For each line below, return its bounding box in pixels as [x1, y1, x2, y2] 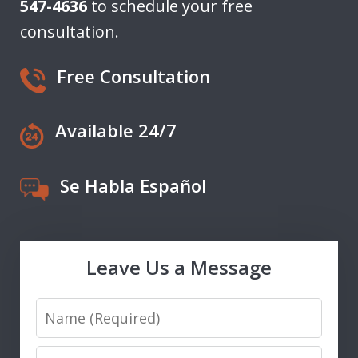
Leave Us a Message [86, 253, 272, 280]
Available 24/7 [55, 118, 177, 143]
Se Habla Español [60, 173, 206, 198]
